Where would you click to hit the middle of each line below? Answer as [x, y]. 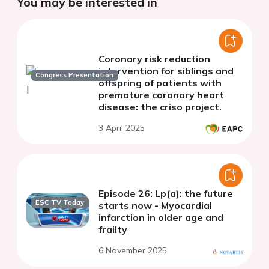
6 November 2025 [133, 251]
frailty [113, 230]
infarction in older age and [161, 218]
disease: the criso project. [181, 107]
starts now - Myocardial [155, 206]
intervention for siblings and [166, 71]
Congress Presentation [75, 75]
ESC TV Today [60, 202]
